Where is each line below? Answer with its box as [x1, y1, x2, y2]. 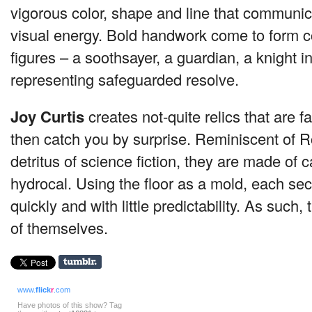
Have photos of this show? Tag [17, 301, 122, 310]
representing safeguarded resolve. [10, 68, 239, 91]
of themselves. [10, 217, 108, 239]
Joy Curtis [10, 105, 84, 128]
